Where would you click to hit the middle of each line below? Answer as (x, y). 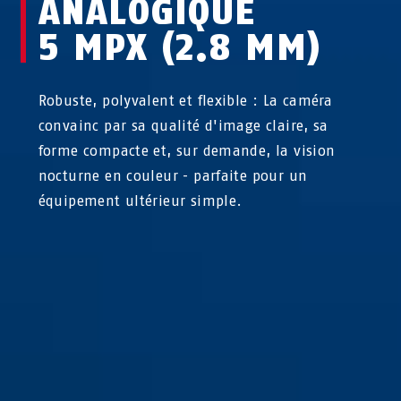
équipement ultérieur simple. (140, 201)
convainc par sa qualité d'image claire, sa (183, 126)
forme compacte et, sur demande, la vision (187, 151)
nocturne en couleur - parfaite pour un (173, 176)
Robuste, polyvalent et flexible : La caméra (185, 101)
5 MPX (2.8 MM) (179, 47)
